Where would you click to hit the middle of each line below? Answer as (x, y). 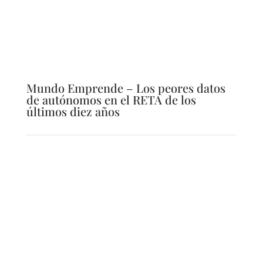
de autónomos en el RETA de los (111, 99)
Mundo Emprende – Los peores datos (126, 87)
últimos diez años (73, 111)
